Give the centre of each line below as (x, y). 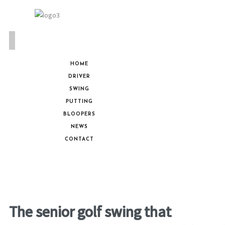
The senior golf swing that (90, 211)
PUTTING (79, 102)
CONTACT (79, 139)
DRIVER (79, 77)
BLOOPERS (79, 114)
